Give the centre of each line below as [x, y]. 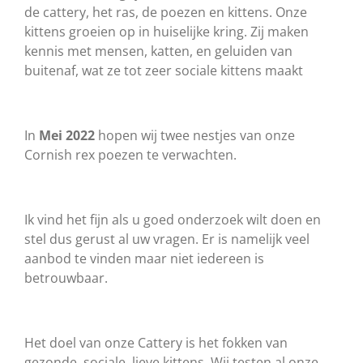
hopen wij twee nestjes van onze [195, 135]
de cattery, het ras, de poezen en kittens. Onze [166, 12]
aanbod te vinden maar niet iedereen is [144, 258]
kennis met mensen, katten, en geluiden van [158, 51]
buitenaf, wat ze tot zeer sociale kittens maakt [164, 70]
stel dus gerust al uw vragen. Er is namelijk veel [167, 239]
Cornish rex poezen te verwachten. [130, 154]
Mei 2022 [67, 135]
